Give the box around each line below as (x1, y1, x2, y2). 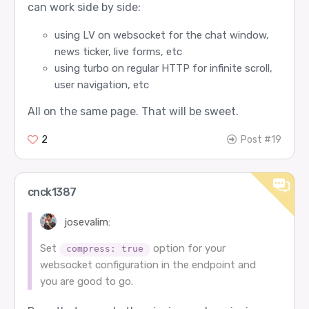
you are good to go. (39, 275, 133, 288)
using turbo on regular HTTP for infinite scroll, (54, 61, 272, 74)
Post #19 (241, 133, 282, 146)
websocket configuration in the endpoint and (39, 258, 256, 271)
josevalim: (61, 215, 111, 228)
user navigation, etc (54, 78, 149, 91)
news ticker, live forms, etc (54, 45, 182, 58)
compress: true (66, 243, 143, 254)
